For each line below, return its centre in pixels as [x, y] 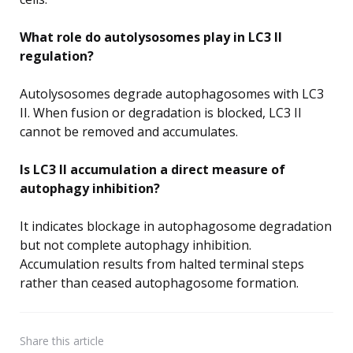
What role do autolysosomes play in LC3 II [151, 37]
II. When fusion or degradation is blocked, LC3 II [161, 112]
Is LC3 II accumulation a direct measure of [152, 169]
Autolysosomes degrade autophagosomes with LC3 [172, 93]
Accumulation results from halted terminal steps [162, 264]
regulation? [57, 56]
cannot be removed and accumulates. [129, 131]
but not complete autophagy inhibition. [136, 245]
